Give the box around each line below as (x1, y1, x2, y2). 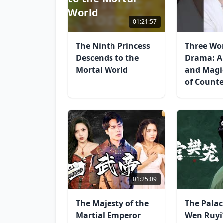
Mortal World (76, 64, 128, 75)
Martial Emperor (76, 210, 141, 221)
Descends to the (76, 52, 139, 63)
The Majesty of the (76, 198, 149, 209)
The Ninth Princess (76, 40, 150, 51)
